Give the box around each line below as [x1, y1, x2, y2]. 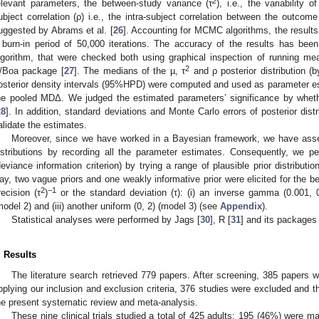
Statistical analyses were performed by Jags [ [11, 214, 201, 226]
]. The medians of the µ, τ [73, 66, 186, 77]
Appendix [220, 201, 262, 212]
